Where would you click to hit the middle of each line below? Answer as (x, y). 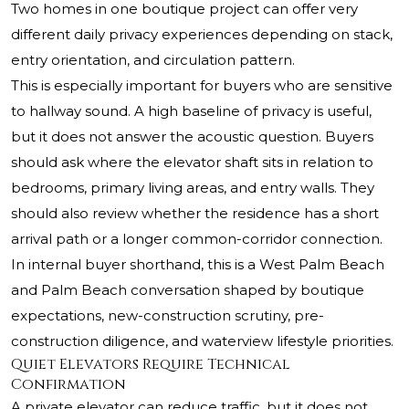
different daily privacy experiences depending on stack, (202, 35)
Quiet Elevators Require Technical (151, 365)
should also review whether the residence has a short (195, 214)
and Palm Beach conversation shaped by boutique (188, 290)
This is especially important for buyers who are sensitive (202, 86)
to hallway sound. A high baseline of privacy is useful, (191, 111)
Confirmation (68, 385)
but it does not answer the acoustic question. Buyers (192, 137)
